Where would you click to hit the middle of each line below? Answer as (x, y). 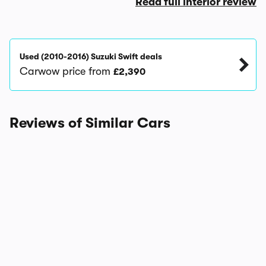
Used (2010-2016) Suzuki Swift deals (91, 56)
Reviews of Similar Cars (90, 123)
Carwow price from (66, 71)
